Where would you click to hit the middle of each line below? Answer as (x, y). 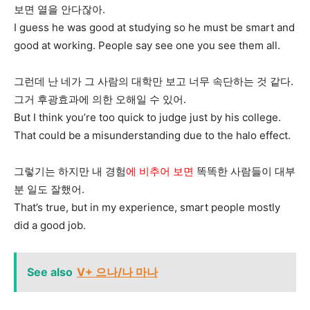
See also (50, 272)
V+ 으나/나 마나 (117, 272)
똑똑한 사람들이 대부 (245, 172)
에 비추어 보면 (160, 172)
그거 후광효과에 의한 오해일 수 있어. (100, 100)
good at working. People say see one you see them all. (147, 46)
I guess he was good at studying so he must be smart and (154, 28)
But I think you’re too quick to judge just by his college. (147, 118)
